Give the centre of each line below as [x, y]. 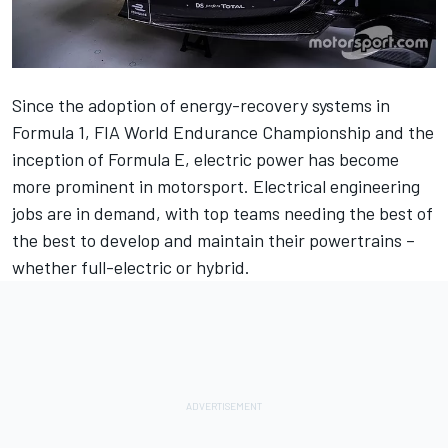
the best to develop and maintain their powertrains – [213, 240]
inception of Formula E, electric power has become [205, 159]
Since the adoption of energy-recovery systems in [201, 105]
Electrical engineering [336, 186]
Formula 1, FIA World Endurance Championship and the [223, 132]
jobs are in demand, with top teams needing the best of [222, 213]
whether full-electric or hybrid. [131, 267]
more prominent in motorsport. [132, 186]
